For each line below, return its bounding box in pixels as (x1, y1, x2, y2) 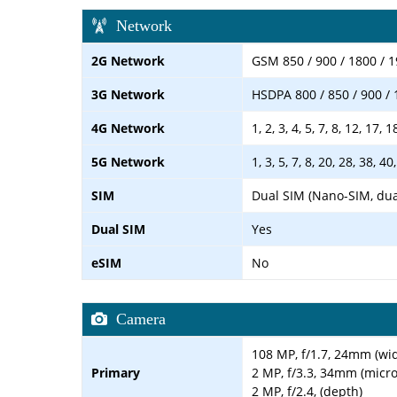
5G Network (91, 152, 165, 170)
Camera (116, 309, 166, 328)
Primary (91, 363, 140, 381)
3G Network (91, 85, 165, 103)
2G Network (91, 51, 165, 69)
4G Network (91, 119, 165, 136)
